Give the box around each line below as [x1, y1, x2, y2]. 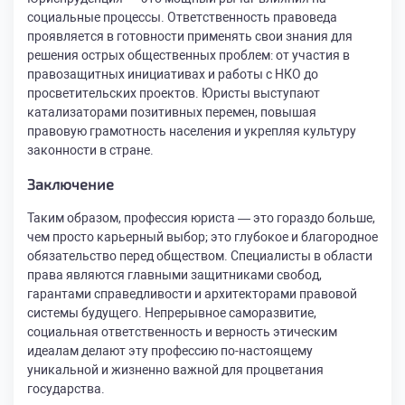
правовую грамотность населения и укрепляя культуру [27, 124, 356, 138]
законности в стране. [27, 143, 154, 157]
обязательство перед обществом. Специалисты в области [27, 249, 372, 263]
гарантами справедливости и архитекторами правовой [27, 287, 357, 301]
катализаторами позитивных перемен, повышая [27, 105, 316, 119]
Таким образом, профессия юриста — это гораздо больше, [27, 211, 375, 225]
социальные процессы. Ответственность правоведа [27, 10, 337, 24]
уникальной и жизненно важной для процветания [27, 363, 324, 377]
